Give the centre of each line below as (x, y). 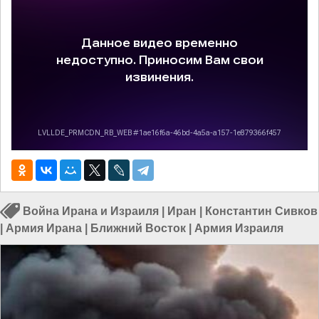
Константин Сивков (261, 211)
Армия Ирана (44, 229)
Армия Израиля (239, 229)
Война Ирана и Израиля (91, 211)
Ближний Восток (138, 229)
